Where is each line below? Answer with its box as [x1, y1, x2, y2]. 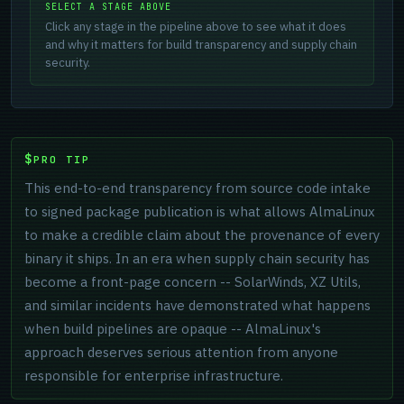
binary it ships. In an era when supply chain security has [24, 250, 370, 267]
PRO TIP [33, 152, 90, 166]
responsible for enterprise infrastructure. [24, 367, 283, 384]
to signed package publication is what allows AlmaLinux [24, 203, 375, 220]
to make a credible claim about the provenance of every [24, 226, 380, 243]
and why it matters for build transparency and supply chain [45, 37, 357, 52]
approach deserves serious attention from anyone [24, 344, 338, 361]
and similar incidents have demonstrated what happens [24, 297, 371, 314]
